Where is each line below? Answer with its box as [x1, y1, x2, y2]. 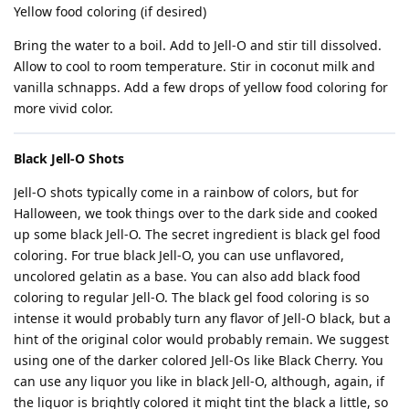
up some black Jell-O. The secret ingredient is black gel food [14, 225, 381, 243]
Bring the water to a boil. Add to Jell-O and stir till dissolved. [14, 37, 382, 54]
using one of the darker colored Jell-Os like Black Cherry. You [14, 351, 383, 369]
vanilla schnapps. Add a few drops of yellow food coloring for [14, 79, 388, 96]
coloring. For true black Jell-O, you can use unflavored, [14, 246, 344, 264]
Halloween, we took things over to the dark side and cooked [14, 204, 378, 222]
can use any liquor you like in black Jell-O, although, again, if [14, 372, 384, 390]
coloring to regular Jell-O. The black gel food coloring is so [14, 288, 369, 306]
